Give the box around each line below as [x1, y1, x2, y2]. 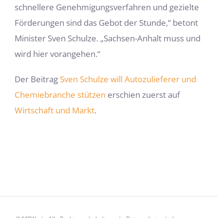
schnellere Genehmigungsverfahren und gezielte [15, 1, 199, 13]
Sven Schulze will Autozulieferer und [60, 73, 196, 85]
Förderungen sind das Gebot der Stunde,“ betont [15, 17, 198, 29]
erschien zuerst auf [106, 89, 180, 101]
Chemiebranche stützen [15, 89, 106, 101]
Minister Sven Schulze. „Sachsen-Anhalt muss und [15, 33, 200, 44]
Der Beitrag [15, 73, 60, 85]
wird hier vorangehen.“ [15, 48, 100, 60]
